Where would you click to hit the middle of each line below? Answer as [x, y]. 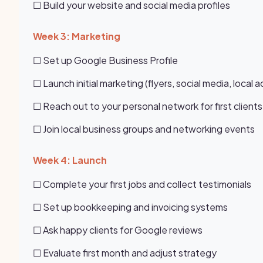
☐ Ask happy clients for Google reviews [118, 230]
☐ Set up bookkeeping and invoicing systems [130, 207]
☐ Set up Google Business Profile [105, 60]
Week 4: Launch [70, 160]
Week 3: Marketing [77, 36]
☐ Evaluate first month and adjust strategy [125, 253]
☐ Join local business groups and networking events [144, 129]
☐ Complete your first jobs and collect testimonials [142, 184]
